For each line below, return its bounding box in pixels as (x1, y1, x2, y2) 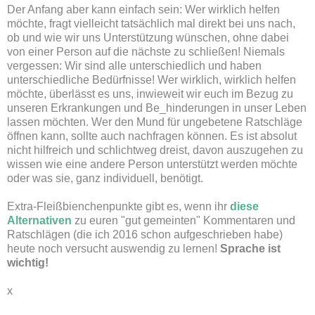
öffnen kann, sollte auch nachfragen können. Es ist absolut (7, 129, 297, 142)
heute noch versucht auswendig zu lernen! (7, 242, 220, 255)
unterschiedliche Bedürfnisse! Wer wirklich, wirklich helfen (7, 73, 296, 86)
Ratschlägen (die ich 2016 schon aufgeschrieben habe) (7, 228, 283, 240)
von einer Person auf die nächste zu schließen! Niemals (7, 45, 285, 58)
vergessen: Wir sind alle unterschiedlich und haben (7, 59, 262, 72)
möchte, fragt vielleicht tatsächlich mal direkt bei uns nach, (7, 17, 295, 30)
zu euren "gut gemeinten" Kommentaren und (72, 214, 295, 226)
